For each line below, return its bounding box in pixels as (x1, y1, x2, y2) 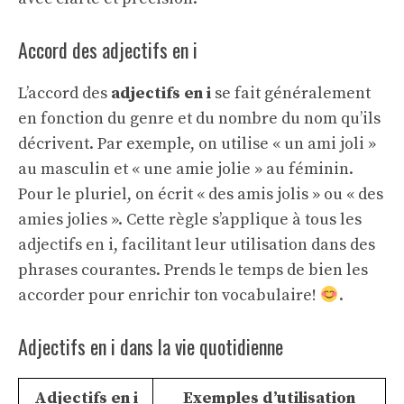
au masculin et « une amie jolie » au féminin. (18, 159, 353, 179)
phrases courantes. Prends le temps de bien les (18, 260, 368, 280)
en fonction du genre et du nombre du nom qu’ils (18, 108, 381, 129)
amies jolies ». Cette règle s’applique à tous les (18, 209, 362, 230)
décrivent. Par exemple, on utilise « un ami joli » (18, 133, 376, 154)
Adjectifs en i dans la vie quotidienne (18, 332, 283, 361)
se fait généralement (211, 83, 371, 104)
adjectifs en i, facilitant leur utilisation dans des (18, 234, 375, 255)
